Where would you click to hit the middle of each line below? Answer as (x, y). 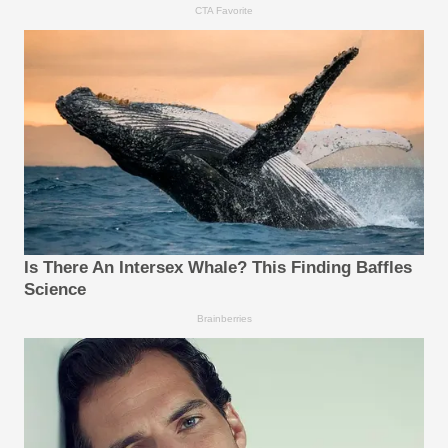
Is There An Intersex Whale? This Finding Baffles (218, 268)
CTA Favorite (224, 10)
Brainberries (224, 319)
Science (55, 290)
